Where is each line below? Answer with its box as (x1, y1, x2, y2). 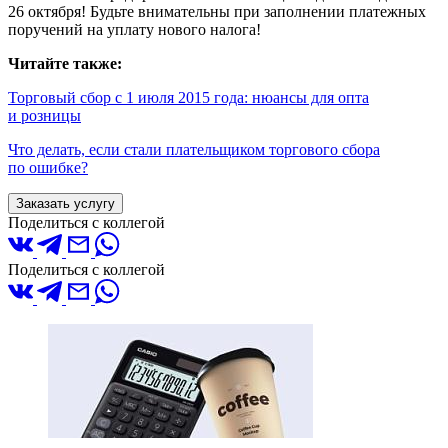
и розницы (8, 106, 81, 124)
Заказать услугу (16, 195, 115, 211)
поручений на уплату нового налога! (8, 20, 261, 38)
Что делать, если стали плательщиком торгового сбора (8, 140, 380, 158)
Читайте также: (8, 54, 122, 72)
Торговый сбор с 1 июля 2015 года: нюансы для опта (8, 88, 369, 106)
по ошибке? (8, 158, 88, 176)
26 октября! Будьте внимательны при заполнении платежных (8, 2, 426, 20)
